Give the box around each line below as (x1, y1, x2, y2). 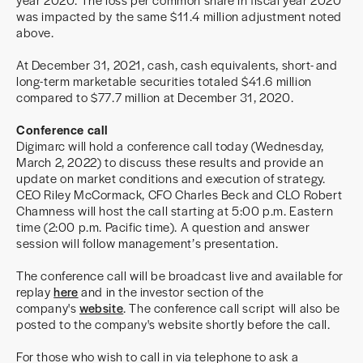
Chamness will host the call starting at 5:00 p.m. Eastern (16, 202, 334, 219)
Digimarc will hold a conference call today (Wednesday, (16, 137, 324, 154)
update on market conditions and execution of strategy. (16, 169, 326, 186)
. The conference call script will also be (123, 299, 340, 316)
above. (16, 23, 54, 41)
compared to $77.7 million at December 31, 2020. (16, 88, 294, 105)
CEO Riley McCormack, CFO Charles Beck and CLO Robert (16, 186, 343, 203)
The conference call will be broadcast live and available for (16, 267, 344, 284)
